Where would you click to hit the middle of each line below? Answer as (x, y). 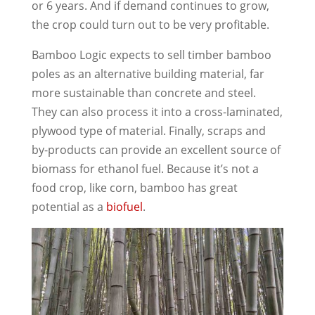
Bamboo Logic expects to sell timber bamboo (151, 54)
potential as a (69, 206)
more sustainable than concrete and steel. (143, 92)
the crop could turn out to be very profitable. (150, 24)
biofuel (124, 206)
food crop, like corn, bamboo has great (134, 187)
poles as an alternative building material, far (148, 73)
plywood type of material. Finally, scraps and (148, 130)
